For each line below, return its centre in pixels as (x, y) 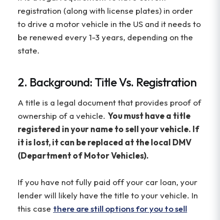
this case (35, 209)
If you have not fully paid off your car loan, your (108, 182)
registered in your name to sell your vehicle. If (109, 129)
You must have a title (149, 116)
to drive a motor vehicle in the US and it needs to (109, 24)
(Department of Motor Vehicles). (83, 156)
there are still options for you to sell (120, 209)
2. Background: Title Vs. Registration (107, 82)
